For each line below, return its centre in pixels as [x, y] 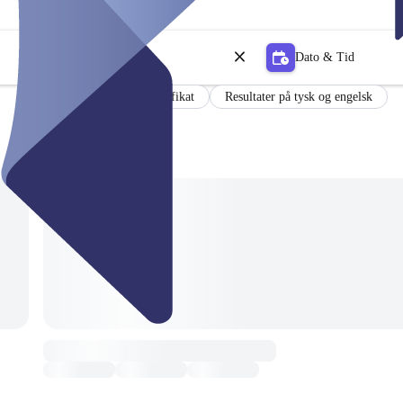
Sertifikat [170, 96]
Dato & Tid [325, 57]
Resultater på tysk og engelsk [298, 96]
